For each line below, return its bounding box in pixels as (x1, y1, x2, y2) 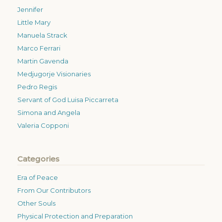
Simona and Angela (17, 108, 80, 116)
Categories (17, 154, 59, 164)
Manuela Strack (17, 31, 67, 39)
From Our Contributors (17, 186, 91, 194)
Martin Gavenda (17, 56, 68, 65)
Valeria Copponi (17, 121, 69, 129)
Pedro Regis (17, 82, 57, 91)
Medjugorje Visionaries (17, 69, 91, 78)
